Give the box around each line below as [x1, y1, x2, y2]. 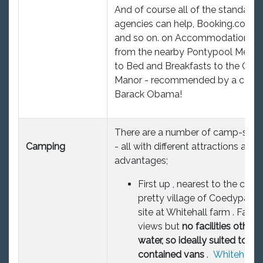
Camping [26, 140, 65, 152]
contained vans [138, 248, 204, 260]
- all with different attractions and [114, 140, 257, 152]
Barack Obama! [114, 88, 187, 100]
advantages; [114, 154, 170, 166]
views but [138, 220, 182, 232]
